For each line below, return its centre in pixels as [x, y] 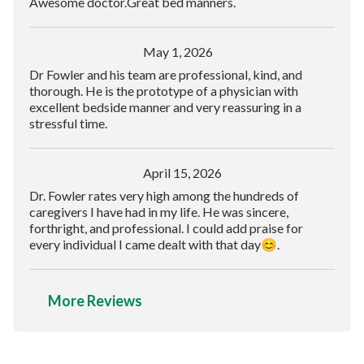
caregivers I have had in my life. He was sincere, [159, 211]
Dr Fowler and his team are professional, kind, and [166, 74]
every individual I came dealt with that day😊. [154, 244]
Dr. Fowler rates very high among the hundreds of [164, 195]
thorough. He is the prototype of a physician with [164, 90]
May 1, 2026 [178, 51]
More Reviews [95, 300]
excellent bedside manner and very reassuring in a [165, 106]
